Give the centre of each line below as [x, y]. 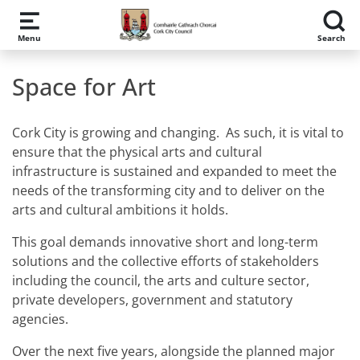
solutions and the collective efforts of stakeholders [166, 261]
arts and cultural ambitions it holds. [120, 210]
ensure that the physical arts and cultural [137, 152]
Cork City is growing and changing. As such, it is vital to [178, 133]
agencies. [40, 319]
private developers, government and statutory [152, 300]
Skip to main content [80, 19]
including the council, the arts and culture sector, [161, 280]
